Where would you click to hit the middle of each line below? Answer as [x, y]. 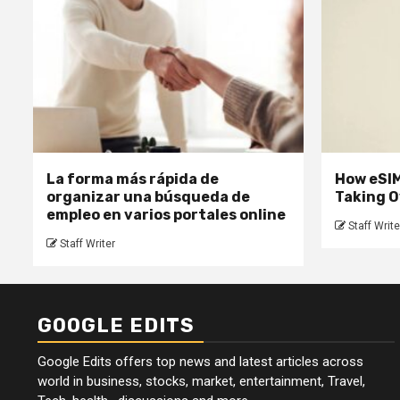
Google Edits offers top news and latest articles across [200, 362]
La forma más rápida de [133, 179]
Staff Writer [87, 244]
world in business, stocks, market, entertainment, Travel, [201, 382]
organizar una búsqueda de [148, 197]
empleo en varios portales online [166, 215]
